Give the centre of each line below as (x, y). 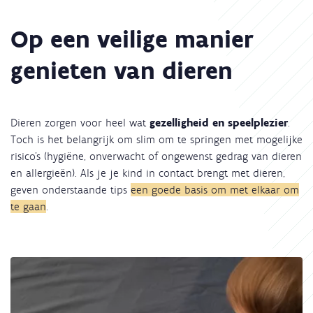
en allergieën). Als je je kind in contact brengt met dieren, (148, 173)
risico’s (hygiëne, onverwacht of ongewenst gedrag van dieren (156, 156)
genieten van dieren (122, 70)
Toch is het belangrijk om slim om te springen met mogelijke (156, 139)
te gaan (28, 206)
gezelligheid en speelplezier (219, 122)
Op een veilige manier (132, 39)
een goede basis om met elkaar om (215, 189)
